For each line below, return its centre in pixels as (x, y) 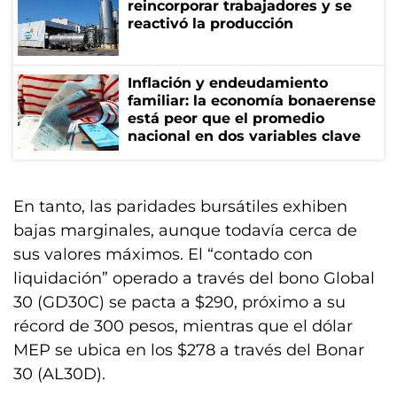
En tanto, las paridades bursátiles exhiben (180, 206)
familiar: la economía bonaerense (252, 101)
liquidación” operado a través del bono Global (194, 278)
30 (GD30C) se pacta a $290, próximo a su (179, 302)
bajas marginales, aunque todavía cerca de (185, 230)
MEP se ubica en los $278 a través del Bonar (189, 350)
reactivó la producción (210, 23)
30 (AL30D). (59, 374)
